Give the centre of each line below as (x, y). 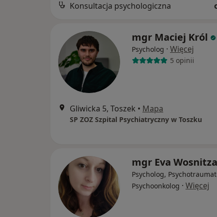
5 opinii (182, 61)
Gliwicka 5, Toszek (103, 108)
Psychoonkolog (156, 186)
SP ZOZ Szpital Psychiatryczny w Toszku (136, 119)
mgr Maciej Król (170, 37)
